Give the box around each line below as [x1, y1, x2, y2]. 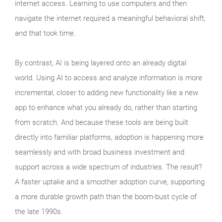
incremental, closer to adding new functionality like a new [15, 88, 198, 97]
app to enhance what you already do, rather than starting [15, 103, 197, 112]
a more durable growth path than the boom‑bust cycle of [15, 192, 197, 201]
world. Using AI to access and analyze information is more [15, 73, 202, 82]
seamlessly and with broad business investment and [15, 147, 184, 157]
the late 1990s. [15, 207, 63, 216]
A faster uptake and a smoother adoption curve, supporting [15, 177, 205, 186]
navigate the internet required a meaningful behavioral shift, [15, 13, 206, 23]
